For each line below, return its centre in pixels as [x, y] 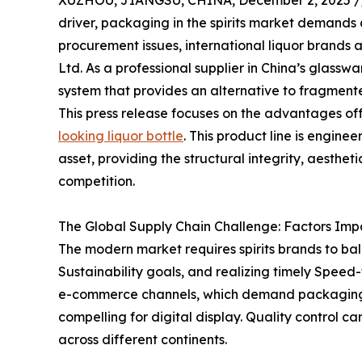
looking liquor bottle [121, 136]
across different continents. [143, 339]
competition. [97, 181]
